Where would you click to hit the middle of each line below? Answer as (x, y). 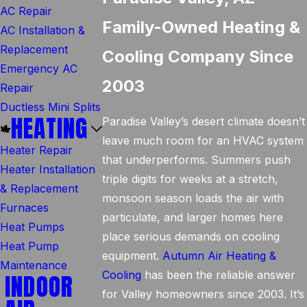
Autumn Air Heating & (220, 256)
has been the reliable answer (219, 275)
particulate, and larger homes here (193, 217)
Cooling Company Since (198, 57)
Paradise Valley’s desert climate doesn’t (204, 121)
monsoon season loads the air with (193, 198)
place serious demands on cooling (191, 236)
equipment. (133, 256)
